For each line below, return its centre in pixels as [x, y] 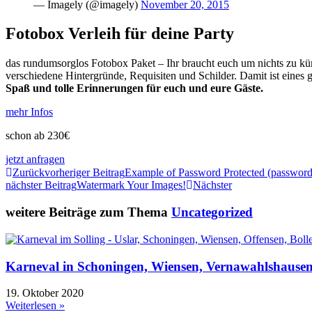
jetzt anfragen [35, 159]
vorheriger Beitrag [85, 173]
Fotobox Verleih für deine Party [120, 34]
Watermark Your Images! [131, 185]
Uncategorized [212, 212]
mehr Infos [29, 112]
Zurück [29, 173]
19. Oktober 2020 [45, 293]
